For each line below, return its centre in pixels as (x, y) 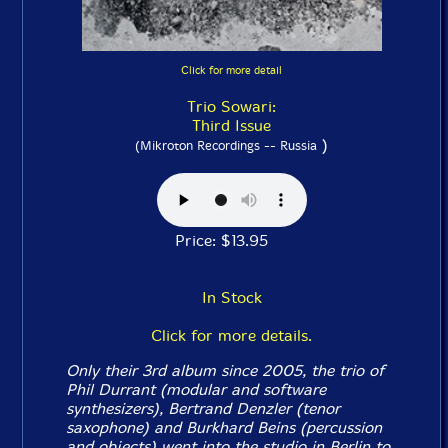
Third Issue (231, 126)
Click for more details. (231, 336)
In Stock (231, 298)
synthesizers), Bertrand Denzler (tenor (203, 409)
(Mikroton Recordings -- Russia (226, 146)
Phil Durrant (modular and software (196, 390)
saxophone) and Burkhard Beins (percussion (224, 428)
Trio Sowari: (231, 107)
